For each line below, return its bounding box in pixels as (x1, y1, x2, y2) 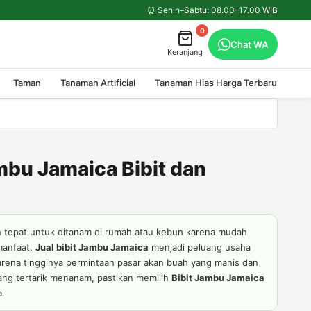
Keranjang (167, 47, 203, 57)
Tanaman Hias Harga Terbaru (155, 77, 277, 88)
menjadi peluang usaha (149, 242, 251, 253)
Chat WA (230, 38, 268, 50)
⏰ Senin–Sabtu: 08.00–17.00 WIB (147, 5, 278, 15)
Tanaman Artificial (60, 77, 135, 88)
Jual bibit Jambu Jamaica (35, 242, 149, 253)
